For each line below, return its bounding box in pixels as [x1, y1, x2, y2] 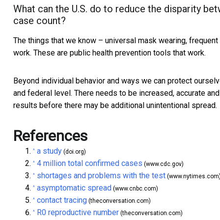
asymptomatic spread [37, 183, 111, 193]
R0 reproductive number [37, 208, 119, 218]
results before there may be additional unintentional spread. [13, 101, 217, 110]
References [13, 127, 87, 145]
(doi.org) [62, 148, 86, 156]
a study [37, 146, 62, 156]
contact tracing [37, 195, 87, 205]
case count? [13, 15, 66, 27]
